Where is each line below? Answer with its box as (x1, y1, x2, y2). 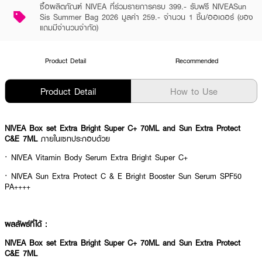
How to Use (170, 85, 218, 97)
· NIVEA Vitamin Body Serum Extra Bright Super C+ (5, 152, 191, 163)
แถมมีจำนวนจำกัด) (40, 22, 99, 33)
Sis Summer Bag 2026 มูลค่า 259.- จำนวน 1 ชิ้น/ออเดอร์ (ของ (40, 12, 254, 22)
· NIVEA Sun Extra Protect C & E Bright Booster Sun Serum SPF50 (5, 171, 242, 181)
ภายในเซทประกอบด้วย (37, 133, 110, 144)
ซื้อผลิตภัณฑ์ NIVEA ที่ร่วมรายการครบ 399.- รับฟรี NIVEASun (40, 1, 247, 12)
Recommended (175, 56, 218, 65)
